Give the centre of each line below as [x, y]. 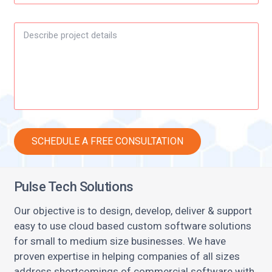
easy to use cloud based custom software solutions [132, 226]
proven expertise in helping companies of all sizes [127, 256]
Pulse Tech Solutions [73, 186]
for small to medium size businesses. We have [120, 241]
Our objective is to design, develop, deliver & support [133, 210]
